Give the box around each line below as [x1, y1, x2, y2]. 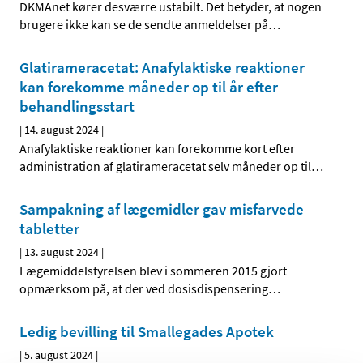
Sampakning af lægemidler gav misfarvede [19, 199, 304, 220]
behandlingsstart [19, 96, 135, 117]
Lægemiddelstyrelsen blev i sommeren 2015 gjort [19, 263, 287, 280]
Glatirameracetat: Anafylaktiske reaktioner [19, 58, 305, 78]
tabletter [19, 219, 79, 239]
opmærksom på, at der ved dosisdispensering [19, 280, 268, 297]
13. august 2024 [24, 245, 99, 260]
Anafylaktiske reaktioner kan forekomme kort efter [19, 140, 295, 157]
